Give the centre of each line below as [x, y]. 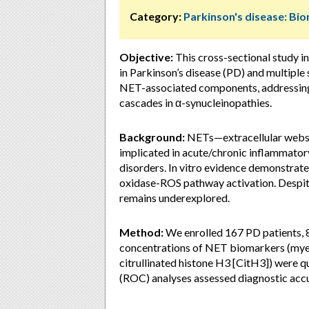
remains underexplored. [175, 198]
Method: [141, 232]
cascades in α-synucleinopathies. [196, 102]
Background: [152, 137]
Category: [156, 16]
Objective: [146, 57]
